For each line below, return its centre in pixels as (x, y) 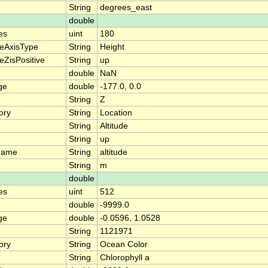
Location (116, 113)
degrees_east (126, 8)
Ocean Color (124, 245)
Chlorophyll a (125, 258)
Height (112, 47)
